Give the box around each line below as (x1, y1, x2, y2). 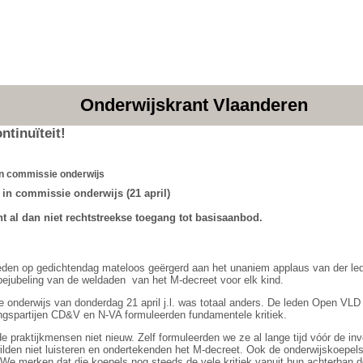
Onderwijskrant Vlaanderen (79, 94, 308, 115)
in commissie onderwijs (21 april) (2, 186, 170, 199)
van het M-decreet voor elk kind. (132, 273, 284, 286)
